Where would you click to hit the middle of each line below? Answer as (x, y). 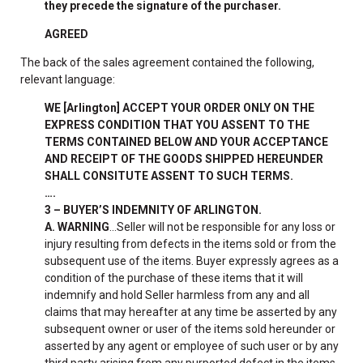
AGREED (66, 34)
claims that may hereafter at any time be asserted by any (191, 312)
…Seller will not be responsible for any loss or (222, 226)
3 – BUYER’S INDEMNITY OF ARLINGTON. (153, 209)
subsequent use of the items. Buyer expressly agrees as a (192, 261)
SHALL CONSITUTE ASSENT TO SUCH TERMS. (169, 175)
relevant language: (68, 79)
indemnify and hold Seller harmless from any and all (177, 295)
